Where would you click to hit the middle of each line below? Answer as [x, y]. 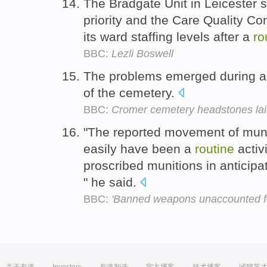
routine [215, 148]
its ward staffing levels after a [168, 37]
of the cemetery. [131, 93]
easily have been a [139, 148]
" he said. [112, 182]
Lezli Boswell [142, 54]
